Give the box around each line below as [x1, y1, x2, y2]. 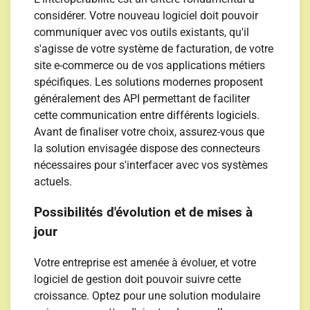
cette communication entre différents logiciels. [34, 108, 260, 122]
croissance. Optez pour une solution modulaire [34, 289, 261, 303]
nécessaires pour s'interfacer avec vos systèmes [34, 158, 268, 172]
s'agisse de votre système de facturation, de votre [34, 42, 274, 55]
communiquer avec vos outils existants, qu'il [34, 25, 250, 39]
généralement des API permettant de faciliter [34, 91, 250, 105]
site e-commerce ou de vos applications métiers [34, 58, 266, 72]
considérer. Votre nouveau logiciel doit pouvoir [34, 8, 259, 22]
